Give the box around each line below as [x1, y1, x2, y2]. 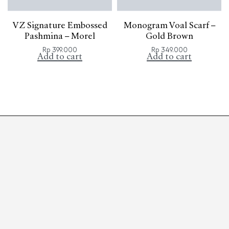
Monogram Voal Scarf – [123, 21, 215, 30]
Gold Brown [145, 32, 193, 41]
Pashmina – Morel [25, 32, 95, 41]
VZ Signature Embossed [12, 21, 107, 30]
